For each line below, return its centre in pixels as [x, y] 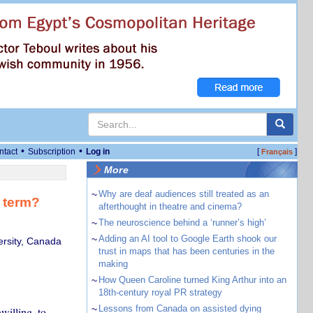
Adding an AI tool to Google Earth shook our [187, 239]
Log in [98, 152]
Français [277, 152]
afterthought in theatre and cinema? [170, 206]
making [113, 264]
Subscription [52, 152]
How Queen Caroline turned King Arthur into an [192, 280]
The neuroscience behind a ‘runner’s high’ [182, 223]
